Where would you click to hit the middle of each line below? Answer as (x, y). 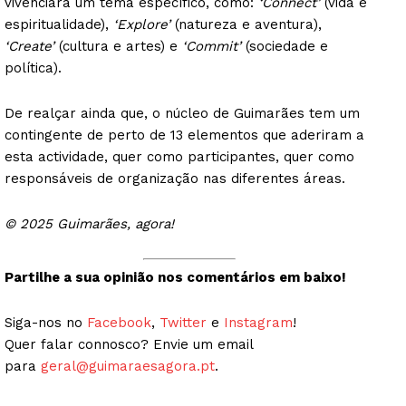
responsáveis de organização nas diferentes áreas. (175, 178)
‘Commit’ (212, 46)
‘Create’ (29, 46)
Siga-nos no (46, 323)
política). (35, 68)
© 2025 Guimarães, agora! (89, 223)
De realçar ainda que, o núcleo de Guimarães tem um (182, 113)
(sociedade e (285, 46)
